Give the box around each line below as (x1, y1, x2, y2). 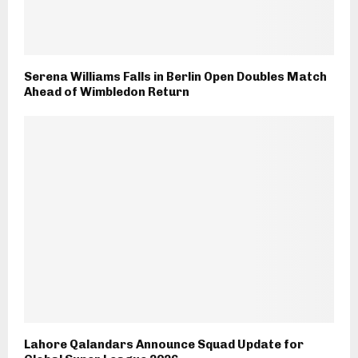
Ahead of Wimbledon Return (24, 85, 189, 100)
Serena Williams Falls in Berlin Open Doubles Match (24, 70, 327, 85)
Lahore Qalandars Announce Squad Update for (24, 337, 304, 352)
